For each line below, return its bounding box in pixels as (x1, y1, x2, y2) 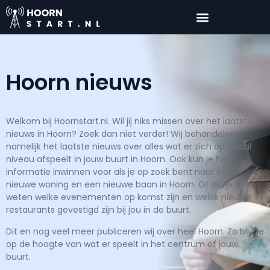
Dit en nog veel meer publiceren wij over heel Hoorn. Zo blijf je (6, 225, 264, 237)
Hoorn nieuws (6, 67, 152, 98)
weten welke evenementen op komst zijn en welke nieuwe (6, 191, 251, 204)
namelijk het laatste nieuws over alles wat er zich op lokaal (6, 140, 251, 153)
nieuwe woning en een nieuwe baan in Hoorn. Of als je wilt (6, 178, 249, 191)
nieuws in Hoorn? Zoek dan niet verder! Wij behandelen (6, 128, 236, 140)
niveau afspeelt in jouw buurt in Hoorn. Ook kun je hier (6, 153, 231, 166)
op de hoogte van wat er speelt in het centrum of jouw (6, 237, 238, 250)
